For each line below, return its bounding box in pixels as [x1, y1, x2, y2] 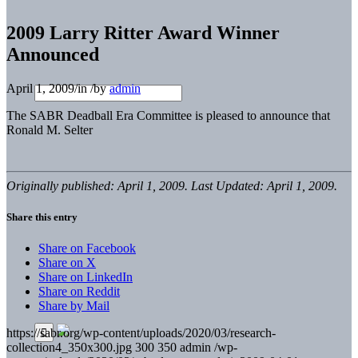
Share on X [38, 256, 96, 270]
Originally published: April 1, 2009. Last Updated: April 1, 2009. [6, 178, 337, 193]
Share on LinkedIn [38, 270, 133, 284]
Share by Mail [38, 299, 109, 313]
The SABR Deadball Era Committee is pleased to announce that [6, 108, 330, 122]
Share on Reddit [38, 284, 120, 299]
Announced [6, 43, 99, 65]
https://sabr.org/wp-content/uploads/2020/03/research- [6, 326, 276, 340]
